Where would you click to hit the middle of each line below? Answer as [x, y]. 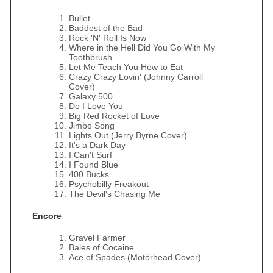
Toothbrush [90, 57]
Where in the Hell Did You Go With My [142, 48]
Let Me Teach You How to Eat [126, 67]
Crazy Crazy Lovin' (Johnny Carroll [136, 77]
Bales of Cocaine [101, 247]
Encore [47, 216]
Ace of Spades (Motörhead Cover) [135, 257]
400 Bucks [89, 174]
